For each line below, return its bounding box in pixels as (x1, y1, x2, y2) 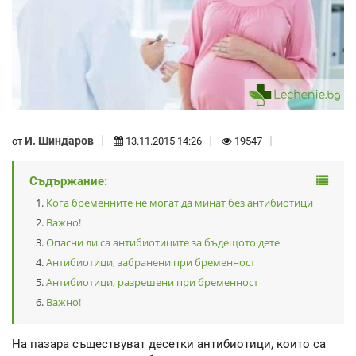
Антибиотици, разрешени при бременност (46, 275, 258, 290)
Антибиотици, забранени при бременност (46, 255, 255, 270)
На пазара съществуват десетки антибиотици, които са (12, 337, 326, 352)
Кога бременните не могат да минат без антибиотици (46, 195, 313, 211)
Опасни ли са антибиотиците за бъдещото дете (46, 235, 280, 250)
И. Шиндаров (25, 133, 94, 147)
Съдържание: (29, 174, 107, 189)
